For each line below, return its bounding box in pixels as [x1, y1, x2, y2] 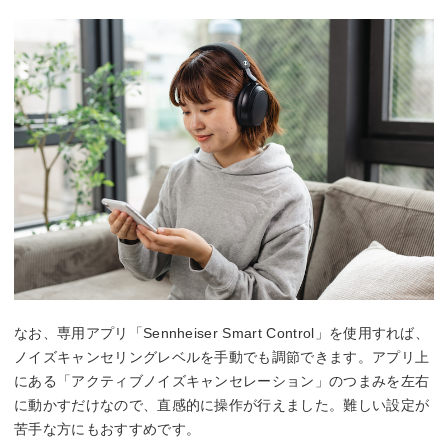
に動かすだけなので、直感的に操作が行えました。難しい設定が [14, 397, 430, 413]
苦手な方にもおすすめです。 [14, 421, 201, 437]
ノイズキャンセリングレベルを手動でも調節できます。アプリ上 [14, 349, 430, 365]
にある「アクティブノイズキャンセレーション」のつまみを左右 [14, 373, 430, 389]
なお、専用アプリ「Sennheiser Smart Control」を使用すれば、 [14, 325, 430, 341]
